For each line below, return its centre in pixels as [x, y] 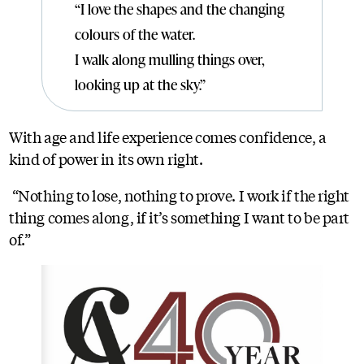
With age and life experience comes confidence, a [168, 136]
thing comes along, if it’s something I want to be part [179, 217]
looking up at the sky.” [141, 84]
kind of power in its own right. [106, 158]
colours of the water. [135, 34]
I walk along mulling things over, [170, 59]
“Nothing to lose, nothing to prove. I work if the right [180, 195]
